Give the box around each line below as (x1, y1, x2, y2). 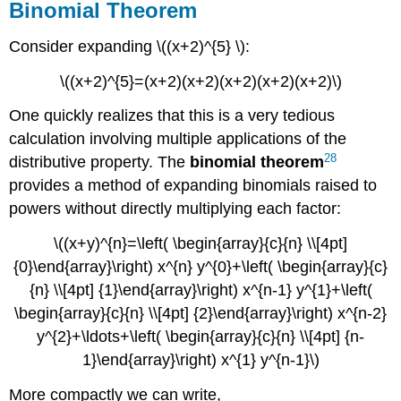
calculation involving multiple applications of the (9, 130, 347, 149)
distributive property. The (9, 153, 191, 172)
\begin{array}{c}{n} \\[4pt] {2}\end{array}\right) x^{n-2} (14, 304, 387, 323)
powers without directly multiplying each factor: (9, 200, 342, 218)
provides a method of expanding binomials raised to (9, 176, 378, 195)
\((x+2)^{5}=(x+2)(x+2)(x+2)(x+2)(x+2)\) (59, 72, 342, 90)
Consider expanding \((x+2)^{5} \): (9, 37, 251, 55)
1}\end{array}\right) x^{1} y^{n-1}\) (81, 351, 320, 370)
